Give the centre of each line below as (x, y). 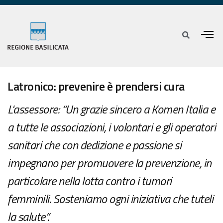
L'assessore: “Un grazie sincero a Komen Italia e (111, 109)
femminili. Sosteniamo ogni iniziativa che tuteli (110, 199)
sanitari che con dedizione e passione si (94, 145)
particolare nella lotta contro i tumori (90, 181)
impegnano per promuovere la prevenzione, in (110, 163)
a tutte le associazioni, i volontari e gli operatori (111, 127)
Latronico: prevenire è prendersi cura (96, 86)
